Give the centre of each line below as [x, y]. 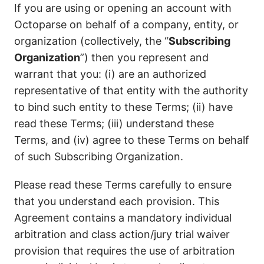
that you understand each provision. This [117, 201]
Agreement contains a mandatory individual [123, 218]
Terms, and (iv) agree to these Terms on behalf [132, 140]
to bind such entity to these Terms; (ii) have [123, 107]
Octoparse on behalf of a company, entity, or [126, 24]
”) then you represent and [144, 57]
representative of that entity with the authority [131, 90]
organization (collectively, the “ [91, 41]
